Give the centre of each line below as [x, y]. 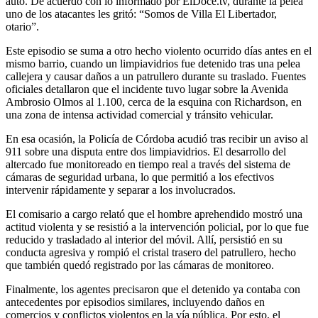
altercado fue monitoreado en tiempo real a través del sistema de [148, 164]
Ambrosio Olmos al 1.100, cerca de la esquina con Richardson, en [154, 102]
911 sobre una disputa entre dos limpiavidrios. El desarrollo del [146, 151]
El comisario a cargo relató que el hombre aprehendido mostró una [154, 214]
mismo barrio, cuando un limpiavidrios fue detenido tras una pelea [153, 63]
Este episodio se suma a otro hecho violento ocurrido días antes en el [159, 50]
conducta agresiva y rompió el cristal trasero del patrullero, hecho [151, 252]
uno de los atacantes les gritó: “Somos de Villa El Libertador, [141, 13]
